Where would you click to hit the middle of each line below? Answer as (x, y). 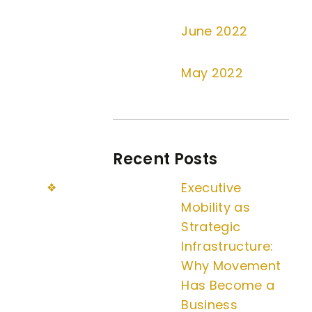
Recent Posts (165, 159)
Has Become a (228, 285)
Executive (211, 188)
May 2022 (212, 73)
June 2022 (214, 31)
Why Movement (231, 266)
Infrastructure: (227, 246)
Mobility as (216, 207)
